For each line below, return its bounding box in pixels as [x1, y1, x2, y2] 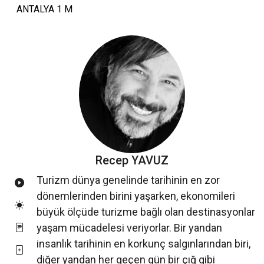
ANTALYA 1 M [16, 4, 72, 15]
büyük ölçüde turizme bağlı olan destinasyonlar [37, 206, 255, 219]
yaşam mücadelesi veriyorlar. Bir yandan [37, 222, 222, 235]
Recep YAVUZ [95, 153, 169, 168]
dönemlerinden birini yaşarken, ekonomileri [37, 190, 235, 203]
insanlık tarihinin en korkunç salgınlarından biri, [37, 237, 250, 250]
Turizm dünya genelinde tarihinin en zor [37, 174, 220, 187]
